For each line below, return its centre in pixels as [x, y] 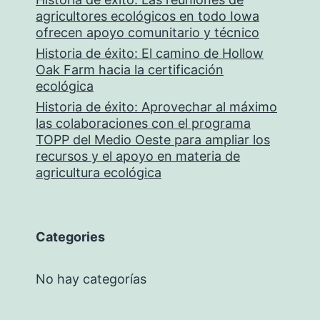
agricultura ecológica [99, 172]
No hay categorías [91, 279]
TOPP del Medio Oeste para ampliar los [153, 140]
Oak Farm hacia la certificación [130, 70]
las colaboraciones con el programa [143, 123]
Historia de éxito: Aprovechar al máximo [156, 107]
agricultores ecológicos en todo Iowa [147, 16]
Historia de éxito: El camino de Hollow [150, 53]
